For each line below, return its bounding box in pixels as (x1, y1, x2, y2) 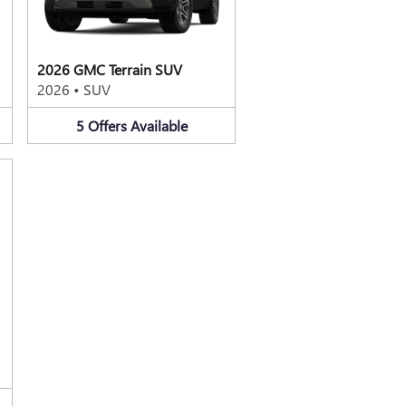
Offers (87, 115, 127, 135)
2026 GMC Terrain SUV (37, 59, 182, 79)
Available (130, 115, 188, 135)
